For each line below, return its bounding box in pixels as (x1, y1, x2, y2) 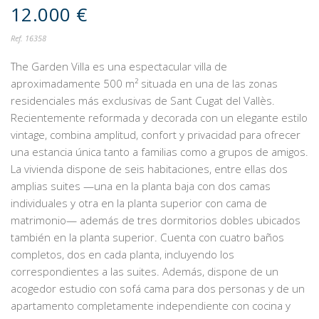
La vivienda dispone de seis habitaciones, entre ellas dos (11, 161, 288, 176)
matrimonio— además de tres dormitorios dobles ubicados (11, 212, 300, 227)
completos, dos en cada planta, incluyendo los (11, 246, 234, 261)
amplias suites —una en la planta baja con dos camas (11, 178, 271, 193)
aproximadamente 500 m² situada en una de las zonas (11, 75, 278, 90)
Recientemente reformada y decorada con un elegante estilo (11, 110, 308, 125)
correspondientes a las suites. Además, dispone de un (11, 263, 278, 278)
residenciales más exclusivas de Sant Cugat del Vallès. (11, 93, 275, 108)
